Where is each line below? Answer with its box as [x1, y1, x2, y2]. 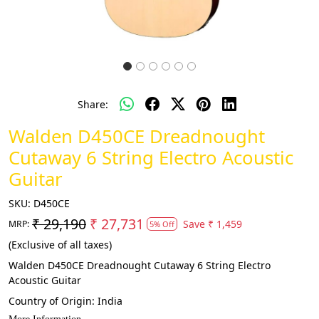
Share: [77, 97, 108, 111]
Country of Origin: [9, 294, 98, 308]
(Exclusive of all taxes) [9, 238, 112, 251]
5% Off [150, 219, 174, 229]
